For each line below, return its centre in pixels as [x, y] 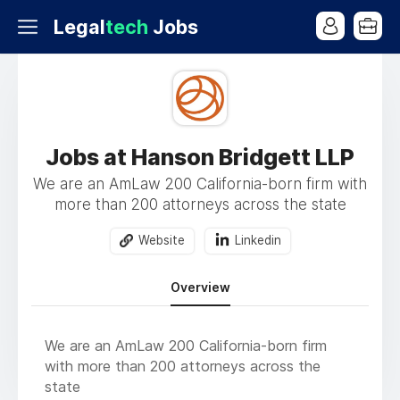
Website [161, 240]
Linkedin [258, 240]
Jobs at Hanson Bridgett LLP [200, 157]
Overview [200, 287]
